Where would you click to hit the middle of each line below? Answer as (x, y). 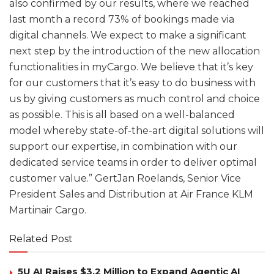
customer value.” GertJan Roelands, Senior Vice (125, 178)
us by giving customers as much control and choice (135, 98)
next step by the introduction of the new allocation (135, 51)
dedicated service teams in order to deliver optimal (133, 162)
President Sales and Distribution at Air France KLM (131, 194)
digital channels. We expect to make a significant (128, 35)
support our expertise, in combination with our (123, 146)
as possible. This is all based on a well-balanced (122, 114)
